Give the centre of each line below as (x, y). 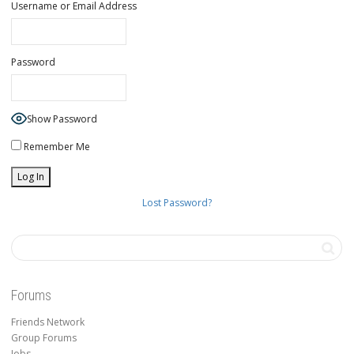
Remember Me (56, 146)
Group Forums (44, 338)
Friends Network (48, 322)
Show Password (62, 119)
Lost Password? (177, 203)
